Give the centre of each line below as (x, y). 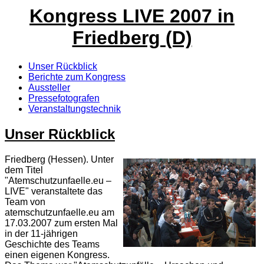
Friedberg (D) (132, 37)
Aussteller (49, 88)
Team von (25, 202)
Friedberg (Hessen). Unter (59, 159)
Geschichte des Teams (52, 244)
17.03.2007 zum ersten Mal (61, 223)
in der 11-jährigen (41, 234)
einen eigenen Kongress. (57, 255)
